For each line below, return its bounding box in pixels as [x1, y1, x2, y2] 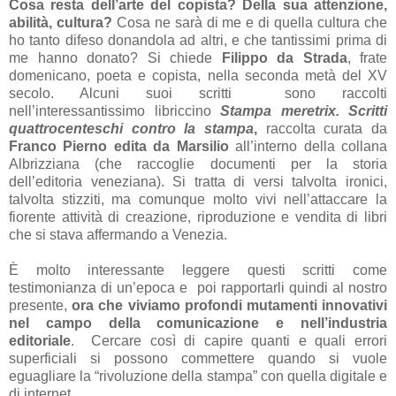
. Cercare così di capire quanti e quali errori [71, 332, 387, 348]
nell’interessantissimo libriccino [9, 103, 220, 118]
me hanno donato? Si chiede [9, 49, 222, 65]
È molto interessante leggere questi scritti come [9, 262, 387, 278]
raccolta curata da [265, 120, 388, 136]
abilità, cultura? [9, 14, 112, 30]
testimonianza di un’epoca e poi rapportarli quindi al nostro [9, 279, 387, 295]
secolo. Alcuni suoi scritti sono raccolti [9, 85, 387, 101]
